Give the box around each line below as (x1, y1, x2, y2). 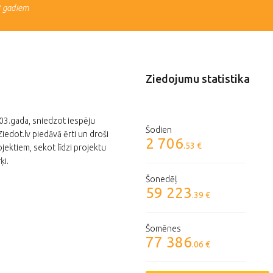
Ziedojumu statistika (146, 73, 250, 85)
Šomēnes (146, 224, 181, 234)
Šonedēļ (146, 174, 177, 185)
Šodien (146, 125, 172, 135)
